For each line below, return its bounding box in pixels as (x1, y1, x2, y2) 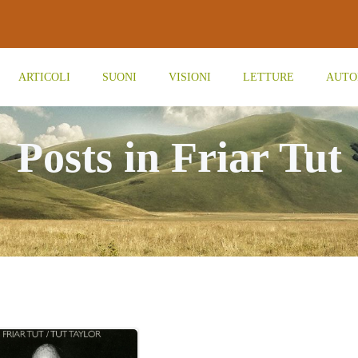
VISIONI (168, 71, 211, 83)
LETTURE (242, 71, 294, 83)
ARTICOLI (18, 71, 70, 83)
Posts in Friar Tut (16, 133, 342, 181)
